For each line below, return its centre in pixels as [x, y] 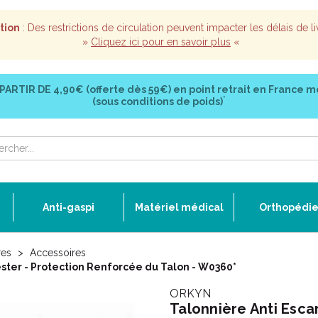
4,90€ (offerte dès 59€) [112, 89]
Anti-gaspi [68, 207]
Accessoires [58, 253]
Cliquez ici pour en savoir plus [161, 42]
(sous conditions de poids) [158, 102]
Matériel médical [179, 207]
